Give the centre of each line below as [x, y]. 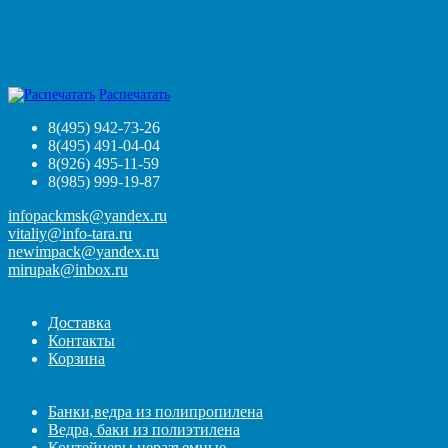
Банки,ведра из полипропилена [155, 411]
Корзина [76, 358]
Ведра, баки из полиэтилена [144, 429]
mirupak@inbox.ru [68, 269]
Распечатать [134, 94]
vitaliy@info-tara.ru [70, 233]
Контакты [81, 340]
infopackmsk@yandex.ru [87, 215]
